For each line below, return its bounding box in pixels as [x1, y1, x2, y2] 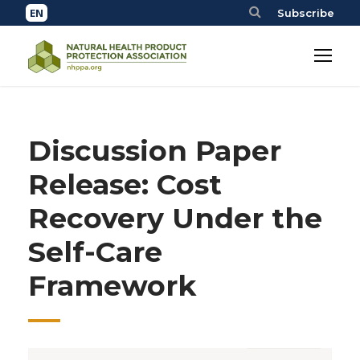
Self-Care [28, 235, 162, 269]
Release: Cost [28, 167, 222, 202]
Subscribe [277, 6, 334, 19]
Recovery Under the [28, 201, 322, 235]
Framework [28, 268, 196, 303]
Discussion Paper [28, 133, 281, 168]
